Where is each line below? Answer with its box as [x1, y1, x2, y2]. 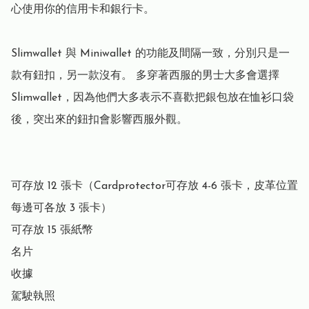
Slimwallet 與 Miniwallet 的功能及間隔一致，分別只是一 [11, 48, 290, 60]
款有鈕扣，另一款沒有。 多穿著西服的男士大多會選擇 [11, 70, 279, 82]
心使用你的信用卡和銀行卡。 [11, 4, 154, 16]
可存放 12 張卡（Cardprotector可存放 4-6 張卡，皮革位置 [11, 181, 298, 192]
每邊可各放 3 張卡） [11, 203, 112, 215]
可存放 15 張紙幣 [11, 225, 93, 237]
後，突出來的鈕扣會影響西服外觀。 [11, 114, 188, 126]
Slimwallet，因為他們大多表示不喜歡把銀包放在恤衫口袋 [11, 92, 294, 104]
